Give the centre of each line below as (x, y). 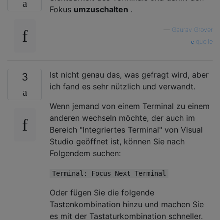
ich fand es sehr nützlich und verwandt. (123, 87)
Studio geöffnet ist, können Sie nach (117, 142)
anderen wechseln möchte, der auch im (122, 118)
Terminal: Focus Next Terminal (109, 174)
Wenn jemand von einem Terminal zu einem (130, 106)
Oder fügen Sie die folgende (102, 193)
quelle (203, 42)
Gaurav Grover (192, 30)
